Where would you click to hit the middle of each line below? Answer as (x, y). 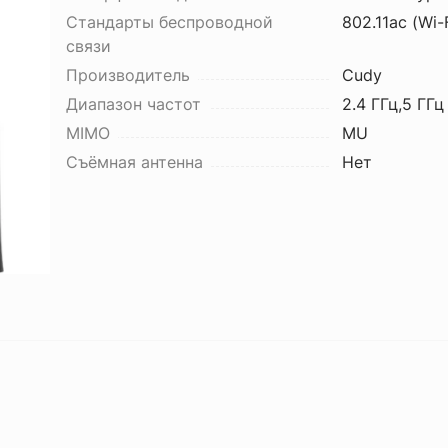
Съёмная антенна (134, 162)
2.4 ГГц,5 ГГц (392, 104)
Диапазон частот (133, 104)
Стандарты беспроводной (169, 22)
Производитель (127, 75)
